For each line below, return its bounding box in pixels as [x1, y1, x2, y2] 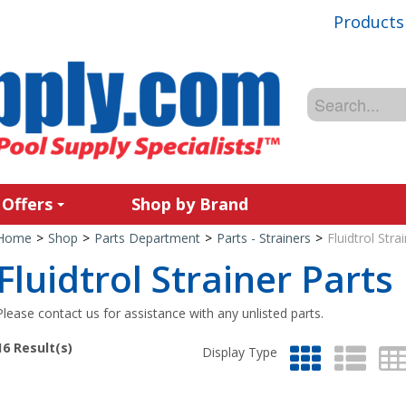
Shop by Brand [131, 193, 248, 215]
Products [333, 10, 404, 33]
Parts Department [93, 229, 200, 246]
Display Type [202, 343, 282, 361]
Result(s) [9, 339, 72, 356]
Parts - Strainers [216, 229, 311, 246]
